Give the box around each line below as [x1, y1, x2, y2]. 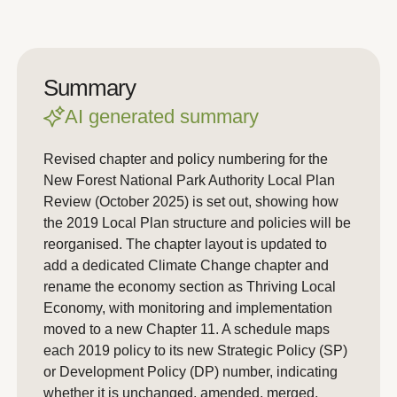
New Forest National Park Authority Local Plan [43, 173, 335, 188]
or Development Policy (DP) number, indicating [43, 364, 338, 379]
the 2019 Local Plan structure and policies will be [43, 215, 351, 230]
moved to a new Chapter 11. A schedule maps [43, 322, 330, 337]
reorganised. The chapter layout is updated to [43, 237, 327, 252]
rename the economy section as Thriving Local [43, 279, 336, 294]
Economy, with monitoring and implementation [43, 300, 332, 315]
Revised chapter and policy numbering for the [43, 152, 328, 167]
